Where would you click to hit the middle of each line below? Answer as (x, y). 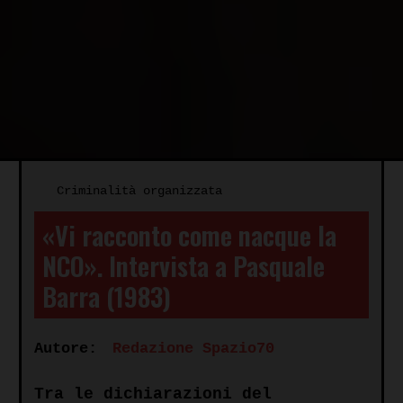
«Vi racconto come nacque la (189, 234)
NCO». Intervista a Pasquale (183, 265)
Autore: (66, 348)
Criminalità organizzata (140, 191)
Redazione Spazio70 (193, 349)
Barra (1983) (106, 296)
